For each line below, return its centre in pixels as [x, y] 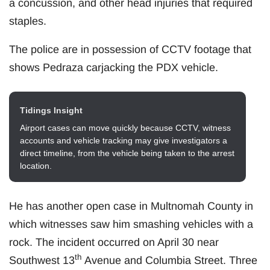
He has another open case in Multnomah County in [131, 206]
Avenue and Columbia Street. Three [170, 260]
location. [36, 165]
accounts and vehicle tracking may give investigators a [124, 140]
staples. [28, 21]
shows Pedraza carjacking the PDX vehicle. [114, 67]
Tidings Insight [51, 110]
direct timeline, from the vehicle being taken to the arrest [127, 153]
